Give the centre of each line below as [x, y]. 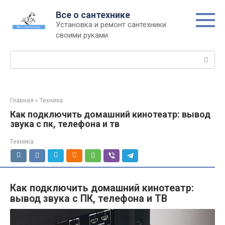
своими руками [82, 35]
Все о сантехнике [93, 15]
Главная [22, 100]
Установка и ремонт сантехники [111, 25]
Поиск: [22, 56]
